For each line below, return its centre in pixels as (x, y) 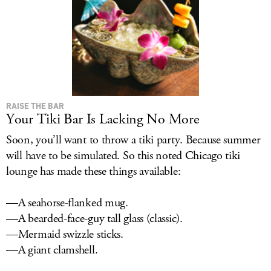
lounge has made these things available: (93, 171)
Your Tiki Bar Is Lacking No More (103, 119)
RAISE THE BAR (35, 106)
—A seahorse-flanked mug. (67, 203)
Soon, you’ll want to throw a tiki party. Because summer (133, 140)
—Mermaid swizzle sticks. (65, 234)
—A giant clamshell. (52, 250)
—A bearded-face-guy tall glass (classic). (94, 219)
